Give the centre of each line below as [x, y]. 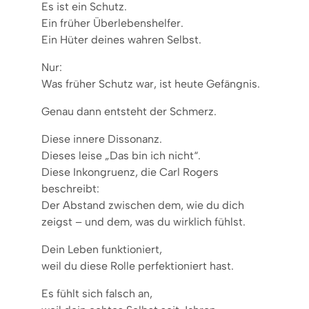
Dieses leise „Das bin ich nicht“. [121, 155]
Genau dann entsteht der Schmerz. [129, 111]
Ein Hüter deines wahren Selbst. [121, 39]
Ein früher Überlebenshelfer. [112, 23]
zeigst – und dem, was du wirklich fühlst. [143, 221]
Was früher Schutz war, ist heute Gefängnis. [151, 83]
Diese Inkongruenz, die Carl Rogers [130, 172]
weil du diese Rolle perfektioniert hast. [138, 266]
